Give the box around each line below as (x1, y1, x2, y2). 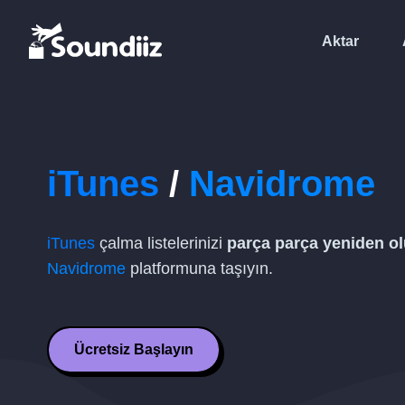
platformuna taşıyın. (126, 259, 273, 278)
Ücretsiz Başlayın (74, 342, 193, 357)
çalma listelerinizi (95, 234, 227, 252)
